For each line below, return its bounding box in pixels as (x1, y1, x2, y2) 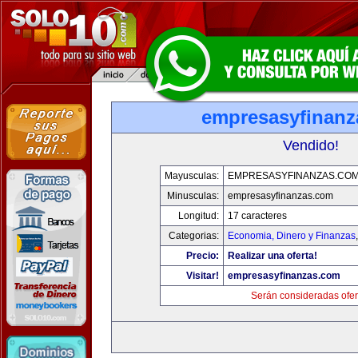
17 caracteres (228, 210, 287, 221)
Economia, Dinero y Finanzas (228, 230, 356, 241)
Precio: (186, 250, 219, 261)
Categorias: (169, 230, 219, 241)
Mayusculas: (165, 170, 219, 181)
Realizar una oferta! (228, 250, 317, 261)
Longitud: (178, 210, 219, 221)
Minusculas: (167, 190, 219, 201)
